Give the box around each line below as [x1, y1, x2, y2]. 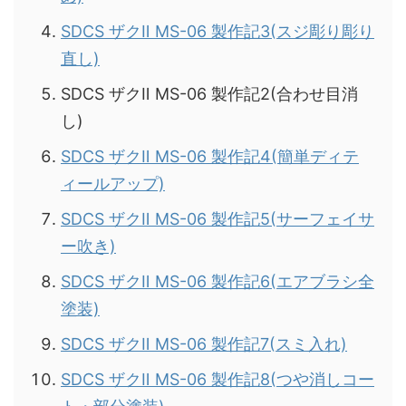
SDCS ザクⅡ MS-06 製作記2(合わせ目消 [61, 84, 358, 104]
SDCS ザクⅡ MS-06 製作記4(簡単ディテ [61, 147, 359, 167]
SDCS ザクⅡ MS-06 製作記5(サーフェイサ [61, 209, 374, 229]
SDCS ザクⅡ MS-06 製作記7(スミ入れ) [61, 334, 347, 354]
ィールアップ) [61, 174, 165, 194]
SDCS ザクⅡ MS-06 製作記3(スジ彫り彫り [61, 22, 374, 42]
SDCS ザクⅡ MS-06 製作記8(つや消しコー [61, 370, 374, 390]
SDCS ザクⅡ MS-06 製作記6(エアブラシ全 [61, 272, 374, 292]
